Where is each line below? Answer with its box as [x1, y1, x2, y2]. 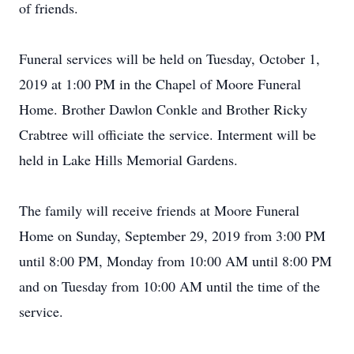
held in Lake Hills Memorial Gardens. [19, 150, 238, 169]
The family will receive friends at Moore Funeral [19, 201, 299, 220]
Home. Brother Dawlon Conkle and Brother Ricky [19, 100, 307, 119]
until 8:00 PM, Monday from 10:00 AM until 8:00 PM [19, 251, 332, 270]
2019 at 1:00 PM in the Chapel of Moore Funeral [19, 74, 301, 93]
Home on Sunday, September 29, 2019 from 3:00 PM [19, 226, 326, 245]
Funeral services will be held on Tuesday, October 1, [19, 49, 320, 68]
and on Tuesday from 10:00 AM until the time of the [19, 277, 320, 296]
